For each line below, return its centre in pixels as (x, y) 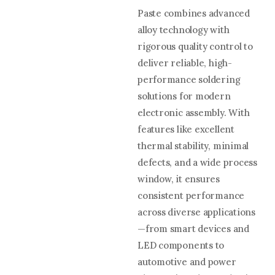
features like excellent (186, 129)
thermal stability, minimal (193, 145)
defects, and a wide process (197, 162)
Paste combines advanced (194, 13)
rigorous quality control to (195, 46)
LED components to (181, 245)
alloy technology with (184, 29)
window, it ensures (179, 179)
